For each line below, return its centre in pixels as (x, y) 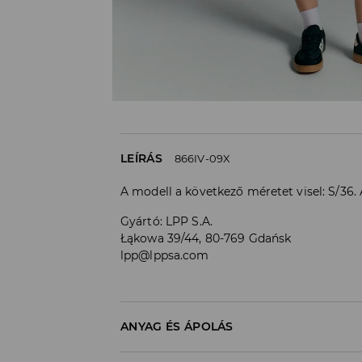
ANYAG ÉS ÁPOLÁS (177, 326)
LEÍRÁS (141, 158)
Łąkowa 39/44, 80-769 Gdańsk (206, 238)
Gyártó (140, 221)
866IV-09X (202, 158)
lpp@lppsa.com (165, 255)
